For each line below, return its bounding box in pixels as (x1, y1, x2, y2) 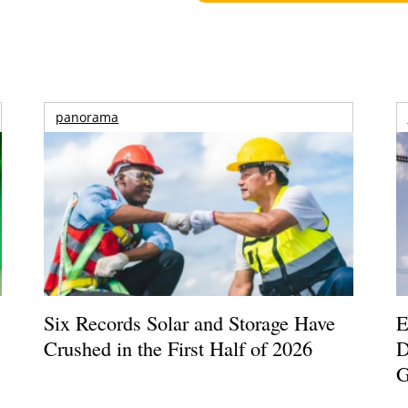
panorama (56, 108, 119, 127)
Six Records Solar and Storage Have (44, 309, 336, 337)
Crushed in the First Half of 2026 (44, 334, 313, 362)
